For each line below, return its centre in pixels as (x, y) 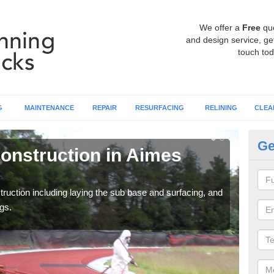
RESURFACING (160, 108)
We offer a (221, 28)
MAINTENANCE (49, 108)
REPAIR (105, 108)
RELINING (221, 108)
